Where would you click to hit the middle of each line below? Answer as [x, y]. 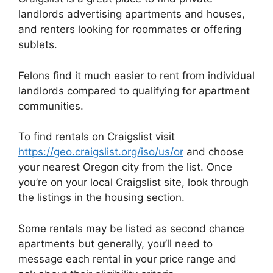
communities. [51, 106]
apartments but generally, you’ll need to [115, 243]
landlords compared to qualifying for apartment [134, 90]
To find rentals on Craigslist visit [97, 137]
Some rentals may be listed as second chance [131, 228]
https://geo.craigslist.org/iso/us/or [101, 152]
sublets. [38, 45]
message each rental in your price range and [127, 259]
